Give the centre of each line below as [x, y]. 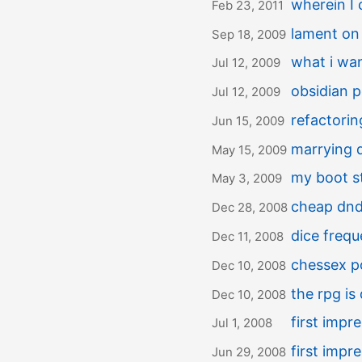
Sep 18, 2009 [249, 34]
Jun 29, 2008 [249, 352]
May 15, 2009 [249, 149]
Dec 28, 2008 [250, 208]
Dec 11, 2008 [248, 237]
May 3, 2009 [247, 179]
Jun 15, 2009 [248, 120]
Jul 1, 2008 [242, 323]
